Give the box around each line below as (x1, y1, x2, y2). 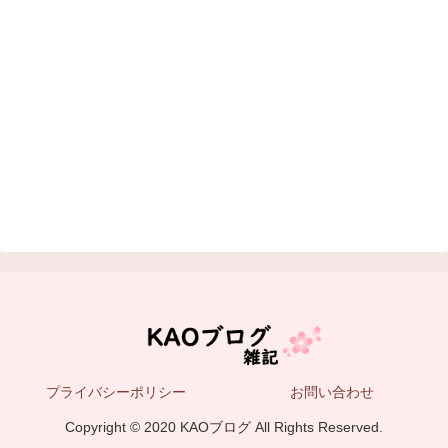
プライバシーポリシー (46, 383, 186, 400)
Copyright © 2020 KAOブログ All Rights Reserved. (65, 418, 383, 435)
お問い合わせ (290, 383, 374, 400)
